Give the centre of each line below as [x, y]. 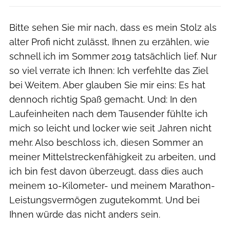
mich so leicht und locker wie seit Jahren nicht [110, 128]
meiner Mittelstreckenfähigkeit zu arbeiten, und [112, 157]
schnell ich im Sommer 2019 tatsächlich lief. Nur [113, 56]
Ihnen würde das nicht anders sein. [85, 214]
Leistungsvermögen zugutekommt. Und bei [104, 200]
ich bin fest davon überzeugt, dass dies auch [106, 171]
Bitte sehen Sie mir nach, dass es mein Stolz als [113, 27]
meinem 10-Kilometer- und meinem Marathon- [112, 185]
